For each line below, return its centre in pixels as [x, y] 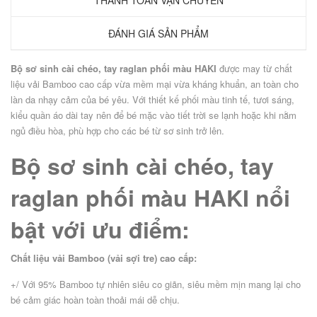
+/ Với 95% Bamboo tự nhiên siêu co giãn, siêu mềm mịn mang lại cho [156, 284]
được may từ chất [254, 69]
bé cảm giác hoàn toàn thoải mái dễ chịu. [95, 300]
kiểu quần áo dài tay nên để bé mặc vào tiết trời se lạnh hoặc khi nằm [154, 115]
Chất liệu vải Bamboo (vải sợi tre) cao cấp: [104, 258]
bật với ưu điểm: [103, 230]
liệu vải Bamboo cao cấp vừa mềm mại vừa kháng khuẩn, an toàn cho [155, 84]
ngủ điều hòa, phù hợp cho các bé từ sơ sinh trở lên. [117, 131]
